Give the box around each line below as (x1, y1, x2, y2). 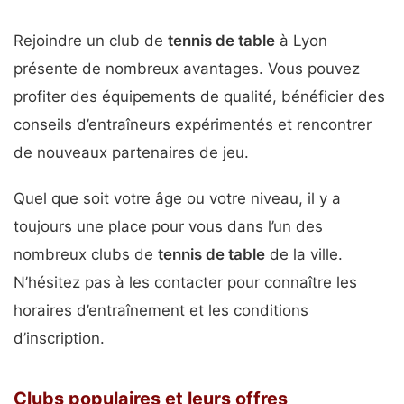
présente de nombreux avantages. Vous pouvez (14, 60, 360, 78)
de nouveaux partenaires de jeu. (14, 143, 249, 162)
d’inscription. (14, 328, 105, 347)
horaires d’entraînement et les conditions (14, 300, 308, 319)
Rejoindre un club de (14, 32, 168, 50)
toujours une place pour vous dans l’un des (14, 216, 323, 235)
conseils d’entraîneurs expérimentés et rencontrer (14, 115, 372, 134)
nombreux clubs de (14, 244, 158, 263)
